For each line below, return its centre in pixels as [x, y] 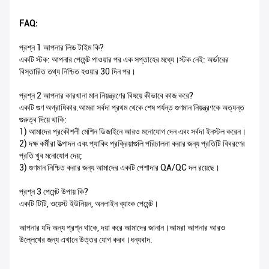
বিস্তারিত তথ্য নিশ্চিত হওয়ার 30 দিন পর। [77, 72]
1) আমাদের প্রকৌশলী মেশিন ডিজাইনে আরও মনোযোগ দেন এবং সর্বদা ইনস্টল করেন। [133, 132]
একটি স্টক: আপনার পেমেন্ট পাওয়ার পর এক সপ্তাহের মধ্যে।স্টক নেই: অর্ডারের [124, 60]
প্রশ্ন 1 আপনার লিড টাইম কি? [62, 48]
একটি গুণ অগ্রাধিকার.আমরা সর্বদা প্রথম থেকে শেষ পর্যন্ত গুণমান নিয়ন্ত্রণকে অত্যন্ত [132, 108]
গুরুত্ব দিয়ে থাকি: [43, 120]
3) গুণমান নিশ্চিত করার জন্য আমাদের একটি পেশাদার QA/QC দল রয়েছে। [119, 168]
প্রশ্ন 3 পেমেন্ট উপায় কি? [54, 192]
